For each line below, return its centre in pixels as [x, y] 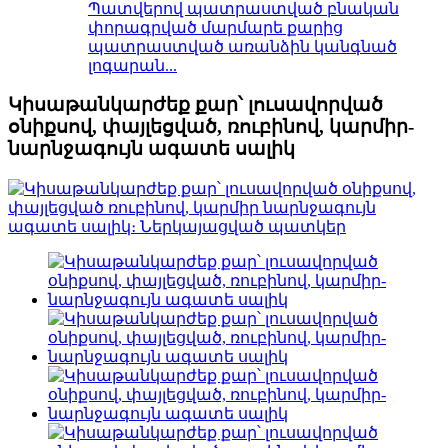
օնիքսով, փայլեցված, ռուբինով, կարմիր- [211, 127]
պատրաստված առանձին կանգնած [242, 47]
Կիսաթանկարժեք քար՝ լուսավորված [195, 105]
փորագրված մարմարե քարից [215, 28]
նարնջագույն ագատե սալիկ [151, 149]
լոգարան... [132, 66]
